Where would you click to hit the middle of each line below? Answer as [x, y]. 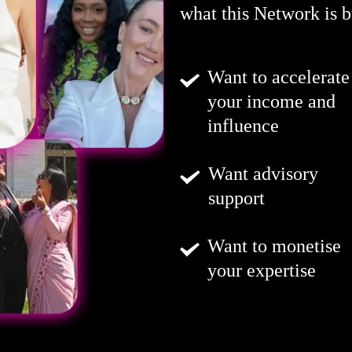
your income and [271, 101]
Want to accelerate [278, 77]
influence [243, 125]
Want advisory [264, 173]
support [237, 198]
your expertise [261, 270]
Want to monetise [274, 246]
